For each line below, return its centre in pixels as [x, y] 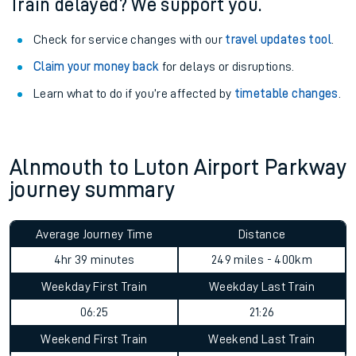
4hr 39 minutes [94, 260]
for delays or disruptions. [227, 67]
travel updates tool [278, 40]
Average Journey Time [94, 234]
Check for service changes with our [130, 40]
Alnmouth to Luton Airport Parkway [178, 168]
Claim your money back [97, 67]
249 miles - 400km [262, 260]
